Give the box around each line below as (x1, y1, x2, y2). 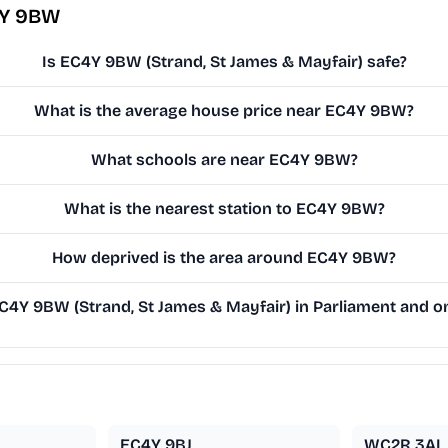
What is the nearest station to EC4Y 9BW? (63, 199, 385, 219)
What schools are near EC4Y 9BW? (90, 150, 358, 170)
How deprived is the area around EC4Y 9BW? (52, 248, 397, 268)
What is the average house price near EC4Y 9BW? (34, 101, 415, 121)
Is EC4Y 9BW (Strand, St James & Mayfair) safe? (41, 52, 407, 72)
